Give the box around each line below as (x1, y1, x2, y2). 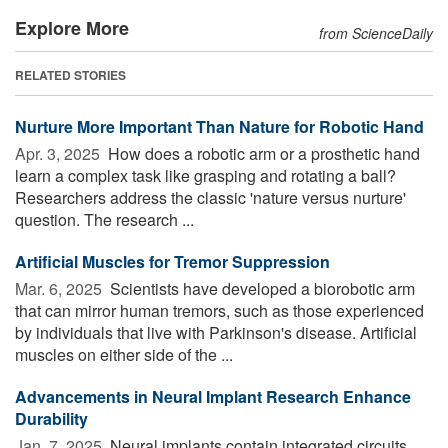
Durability (15, 406, 88, 430)
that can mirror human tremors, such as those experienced (15, 298, 424, 322)
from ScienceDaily (319, 22, 433, 43)
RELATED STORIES (15, 65, 126, 84)
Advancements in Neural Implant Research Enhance (15, 384, 411, 408)
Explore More (15, 14, 129, 41)
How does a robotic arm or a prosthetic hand (104, 141, 420, 165)
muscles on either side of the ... (15, 342, 233, 366)
